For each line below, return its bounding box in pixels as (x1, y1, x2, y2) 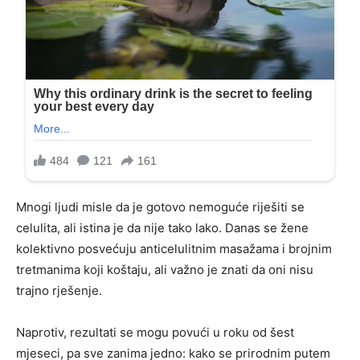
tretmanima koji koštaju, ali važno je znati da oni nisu (16, 262, 313, 278)
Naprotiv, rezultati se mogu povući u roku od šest (16, 325, 294, 341)
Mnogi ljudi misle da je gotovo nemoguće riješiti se (16, 199, 305, 215)
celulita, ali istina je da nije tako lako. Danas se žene (16, 220, 309, 236)
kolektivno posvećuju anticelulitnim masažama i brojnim (16, 241, 332, 257)
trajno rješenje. (16, 283, 102, 299)
